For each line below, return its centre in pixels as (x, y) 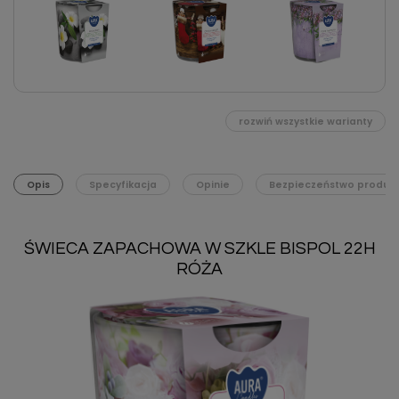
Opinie (213, 184)
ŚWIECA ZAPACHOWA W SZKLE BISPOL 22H (199, 249)
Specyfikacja (123, 184)
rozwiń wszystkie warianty (305, 121)
